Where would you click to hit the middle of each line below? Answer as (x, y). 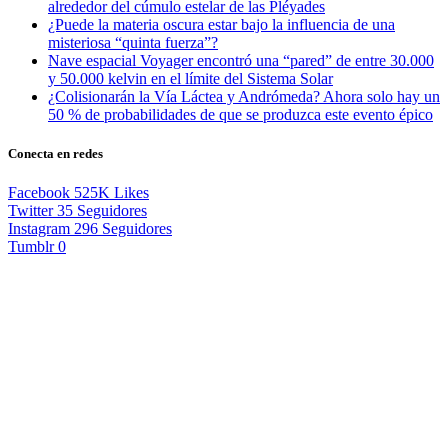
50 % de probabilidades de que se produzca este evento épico (240, 114)
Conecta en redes (55, 154)
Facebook (39, 193)
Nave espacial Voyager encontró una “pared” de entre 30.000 (241, 60)
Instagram (39, 229)
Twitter (30, 211)
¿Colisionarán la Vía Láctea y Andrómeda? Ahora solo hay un (244, 96)
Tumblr (31, 247)
